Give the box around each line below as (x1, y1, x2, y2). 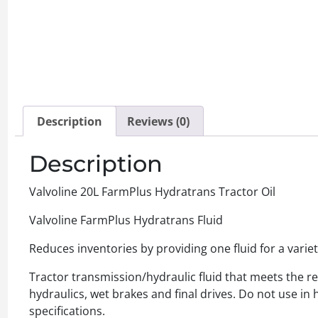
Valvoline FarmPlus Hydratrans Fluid (29, 212, 223, 229)
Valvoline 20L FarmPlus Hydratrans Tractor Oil (29, 184, 275, 200)
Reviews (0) (126, 113, 190, 129)
